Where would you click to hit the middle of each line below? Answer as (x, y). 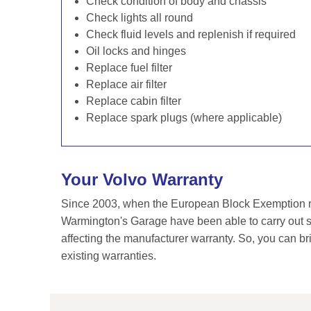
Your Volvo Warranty (142, 179)
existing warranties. (109, 256)
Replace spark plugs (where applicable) (184, 118)
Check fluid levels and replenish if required (191, 34)
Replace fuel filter (129, 68)
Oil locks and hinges (136, 51)
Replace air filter (126, 84)
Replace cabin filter (134, 101)
